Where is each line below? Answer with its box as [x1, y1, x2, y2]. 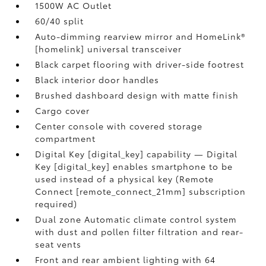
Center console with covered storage [35, 120, 203, 132]
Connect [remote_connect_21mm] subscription [35, 185, 246, 197]
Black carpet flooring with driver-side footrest [35, 58, 245, 70]
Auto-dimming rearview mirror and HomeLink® [35, 30, 246, 42]
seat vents [35, 238, 82, 250]
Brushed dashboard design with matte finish [35, 89, 239, 101]
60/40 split [35, 15, 84, 27]
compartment [35, 132, 96, 144]
